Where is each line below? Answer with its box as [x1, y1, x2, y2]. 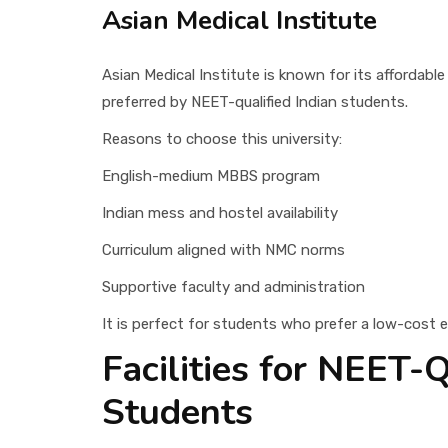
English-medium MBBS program [102, 166, 320, 185]
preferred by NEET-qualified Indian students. [102, 92, 408, 111]
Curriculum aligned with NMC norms [102, 240, 345, 259]
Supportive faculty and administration [102, 277, 365, 296]
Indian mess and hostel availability [102, 203, 338, 222]
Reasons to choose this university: [102, 129, 342, 148]
